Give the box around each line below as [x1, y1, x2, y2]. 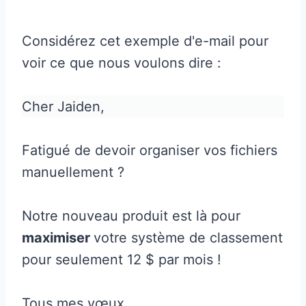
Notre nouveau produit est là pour [22, 207, 240, 224]
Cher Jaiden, [22, 98, 105, 115]
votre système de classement [94, 229, 283, 246]
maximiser [22, 229, 94, 246]
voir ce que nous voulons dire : [22, 54, 221, 71]
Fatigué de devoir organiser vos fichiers [22, 141, 277, 158]
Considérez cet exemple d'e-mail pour [22, 32, 268, 49]
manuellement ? [22, 163, 124, 180]
